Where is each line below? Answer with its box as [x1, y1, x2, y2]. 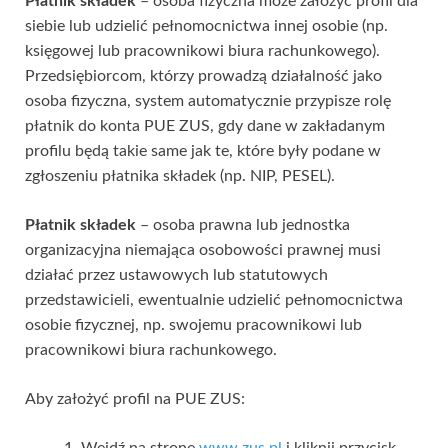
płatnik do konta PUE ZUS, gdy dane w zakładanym [25, 117, 385, 134]
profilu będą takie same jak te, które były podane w [25, 142, 381, 159]
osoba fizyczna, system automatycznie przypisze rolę [25, 92, 391, 109]
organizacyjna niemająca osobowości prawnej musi [25, 241, 381, 258]
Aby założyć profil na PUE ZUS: [25, 390, 245, 407]
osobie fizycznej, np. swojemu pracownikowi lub [25, 316, 362, 333]
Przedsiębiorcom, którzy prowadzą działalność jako [25, 67, 382, 84]
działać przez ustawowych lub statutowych [25, 266, 328, 283]
